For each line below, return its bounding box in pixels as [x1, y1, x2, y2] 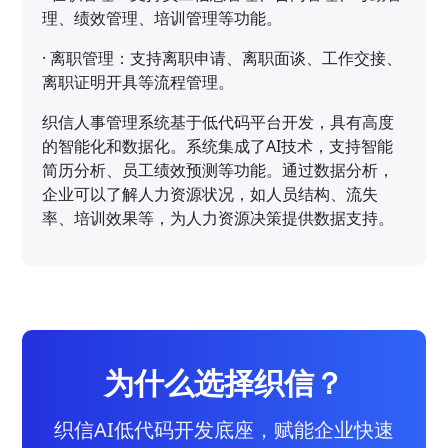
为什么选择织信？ [104, 361, 344, 403]
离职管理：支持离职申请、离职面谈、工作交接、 [50, 46, 403, 69]
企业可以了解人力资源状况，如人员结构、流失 [42, 182, 379, 205]
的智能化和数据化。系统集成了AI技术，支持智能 [42, 134, 394, 157]
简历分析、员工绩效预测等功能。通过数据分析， [42, 158, 395, 181]
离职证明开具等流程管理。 [42, 70, 235, 93]
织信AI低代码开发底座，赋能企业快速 [54, 415, 394, 443]
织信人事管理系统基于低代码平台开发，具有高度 [42, 110, 395, 133]
